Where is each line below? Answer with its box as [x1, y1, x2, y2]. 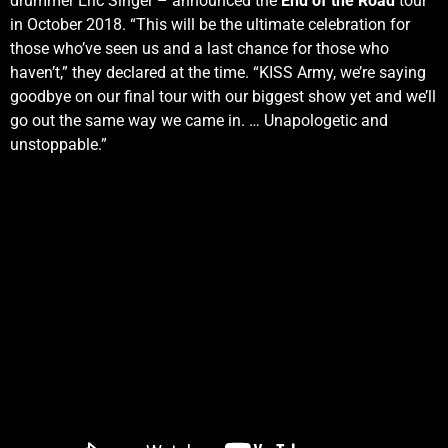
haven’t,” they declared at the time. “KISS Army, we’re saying [10, 62, 426, 82]
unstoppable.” [10, 134, 107, 154]
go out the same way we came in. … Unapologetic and [10, 110, 388, 130]
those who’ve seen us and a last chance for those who [10, 38, 389, 58]
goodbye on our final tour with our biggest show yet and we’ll [10, 86, 436, 106]
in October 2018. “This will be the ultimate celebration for [10, 14, 410, 34]
